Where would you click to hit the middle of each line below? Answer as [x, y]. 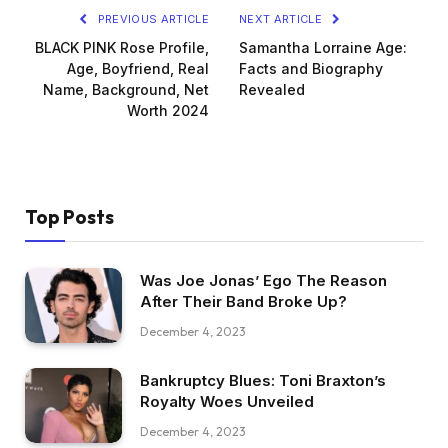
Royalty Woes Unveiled [227, 401]
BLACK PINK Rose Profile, [122, 48]
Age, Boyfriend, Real [138, 69]
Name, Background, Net [126, 90]
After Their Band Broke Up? [243, 302]
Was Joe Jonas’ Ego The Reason [263, 281]
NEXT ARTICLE [282, 19]
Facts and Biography [311, 69]
